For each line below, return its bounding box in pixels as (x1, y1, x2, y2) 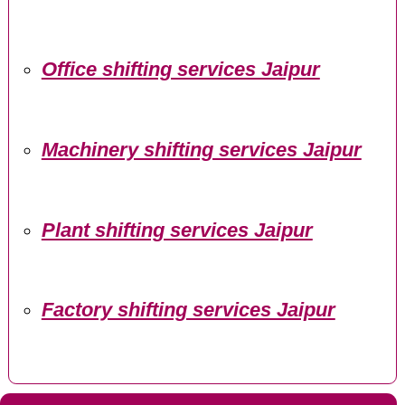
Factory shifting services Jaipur (41, 299, 335, 322)
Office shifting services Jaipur (41, 59, 320, 81)
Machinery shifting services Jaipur (41, 138, 362, 161)
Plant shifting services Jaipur (41, 219, 313, 241)
